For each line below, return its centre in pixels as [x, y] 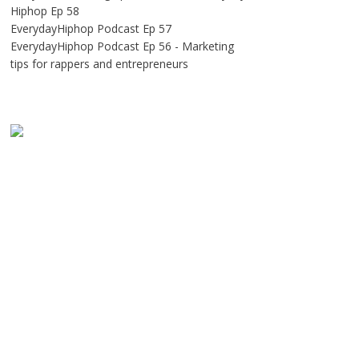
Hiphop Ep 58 [44, 11]
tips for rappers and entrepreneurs [99, 64]
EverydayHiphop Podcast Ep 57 [91, 28]
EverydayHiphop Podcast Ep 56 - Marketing [122, 46]
